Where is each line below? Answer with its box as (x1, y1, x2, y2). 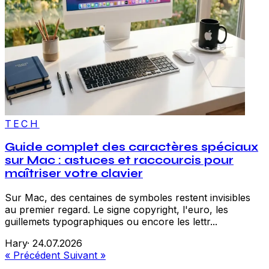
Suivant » (63, 249, 106, 262)
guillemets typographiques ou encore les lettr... (5, 216, 217, 228)
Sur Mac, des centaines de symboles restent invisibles (5, 192, 250, 204)
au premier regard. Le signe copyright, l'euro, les (5, 204, 228, 216)
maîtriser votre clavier (5, 167, 143, 181)
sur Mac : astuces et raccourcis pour (5, 154, 234, 168)
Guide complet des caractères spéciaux (5, 141, 258, 154)
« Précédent (5, 249, 63, 262)
